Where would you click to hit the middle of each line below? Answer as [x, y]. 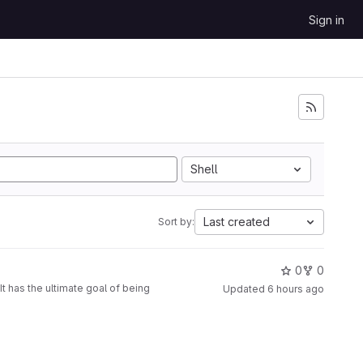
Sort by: [176, 222]
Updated [245, 289]
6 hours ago [296, 289]
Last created [237, 222]
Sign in [327, 20]
